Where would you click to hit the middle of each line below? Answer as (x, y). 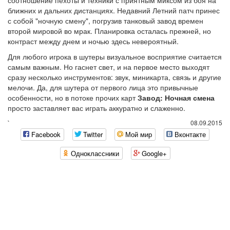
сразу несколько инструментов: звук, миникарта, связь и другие (114, 77)
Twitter (93, 135)
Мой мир (139, 135)
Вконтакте (190, 135)
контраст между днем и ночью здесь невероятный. (93, 41)
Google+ (154, 153)
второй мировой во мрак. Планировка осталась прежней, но (109, 31)
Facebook (46, 135)
